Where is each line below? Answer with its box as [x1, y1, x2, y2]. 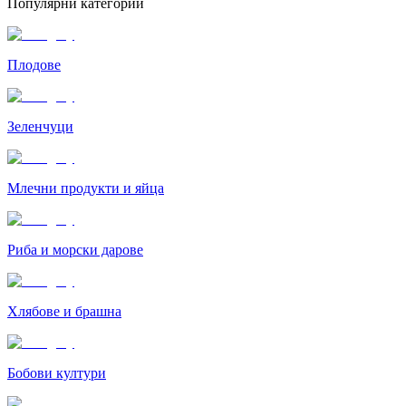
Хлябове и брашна [7, 303, 121, 319]
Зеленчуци [7, 118, 73, 134]
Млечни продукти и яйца [7, 179, 164, 196]
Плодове [7, 56, 61, 72]
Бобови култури [7, 364, 106, 381]
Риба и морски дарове [7, 241, 143, 257]
